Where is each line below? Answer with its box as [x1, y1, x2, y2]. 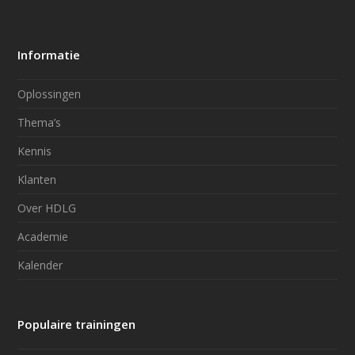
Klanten [17, 172, 57, 187]
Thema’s [17, 115, 62, 130]
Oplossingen [17, 86, 82, 101]
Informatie [17, 47, 81, 63]
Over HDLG [17, 200, 77, 216]
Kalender [17, 258, 63, 273]
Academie [17, 229, 69, 244]
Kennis [17, 143, 52, 158]
